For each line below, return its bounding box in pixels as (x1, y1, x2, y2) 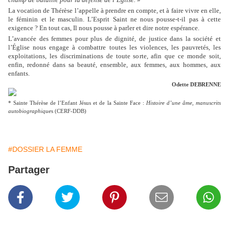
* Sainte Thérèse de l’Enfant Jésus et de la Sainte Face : (8, 100, 146, 106)
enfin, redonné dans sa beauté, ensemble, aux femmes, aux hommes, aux (8, 60, 221, 68)
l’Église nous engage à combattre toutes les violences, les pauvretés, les (8, 43, 221, 51)
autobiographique (8, 108, 51, 114)
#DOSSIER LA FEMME (8, 145, 82, 153)
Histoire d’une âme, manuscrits (146, 100, 221, 106)
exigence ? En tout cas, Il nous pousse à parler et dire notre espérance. (8, 24, 199, 32)
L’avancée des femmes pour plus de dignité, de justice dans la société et (8, 34, 221, 42)
